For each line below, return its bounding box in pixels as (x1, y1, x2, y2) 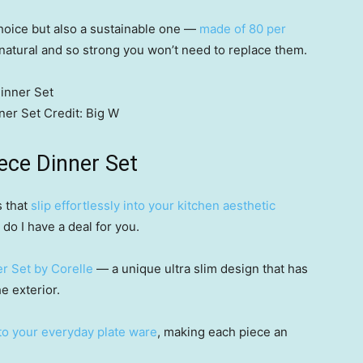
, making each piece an (157, 324, 288, 340)
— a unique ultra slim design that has (93, 261, 308, 276)
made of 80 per (199, 21, 286, 36)
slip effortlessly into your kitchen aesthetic (31, 198, 275, 213)
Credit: (41, 105, 86, 121)
